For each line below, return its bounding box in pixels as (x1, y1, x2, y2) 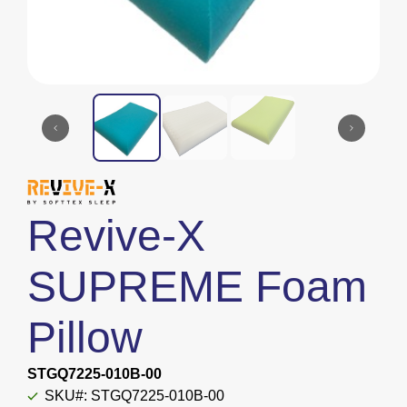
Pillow (27, 313, 143, 362)
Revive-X (27, 212, 205, 261)
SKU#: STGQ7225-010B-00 (45, 388, 224, 404)
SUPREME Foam (27, 263, 367, 312)
